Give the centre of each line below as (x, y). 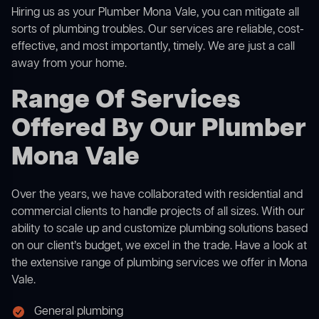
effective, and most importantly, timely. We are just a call (153, 47)
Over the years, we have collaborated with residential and (157, 195)
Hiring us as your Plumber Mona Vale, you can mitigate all (155, 13)
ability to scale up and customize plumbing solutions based (159, 230)
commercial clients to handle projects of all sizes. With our (158, 213)
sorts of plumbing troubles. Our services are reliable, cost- (158, 30)
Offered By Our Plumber (159, 130)
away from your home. (69, 64)
